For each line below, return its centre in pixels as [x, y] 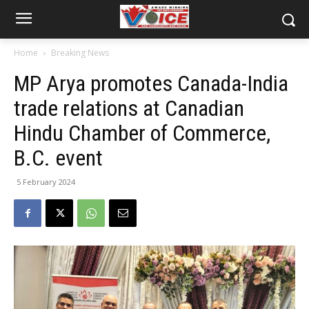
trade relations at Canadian [129, 108]
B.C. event [58, 158]
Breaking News [80, 53]
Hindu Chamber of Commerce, [142, 133]
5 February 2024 [46, 182]
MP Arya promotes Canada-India [151, 83]
